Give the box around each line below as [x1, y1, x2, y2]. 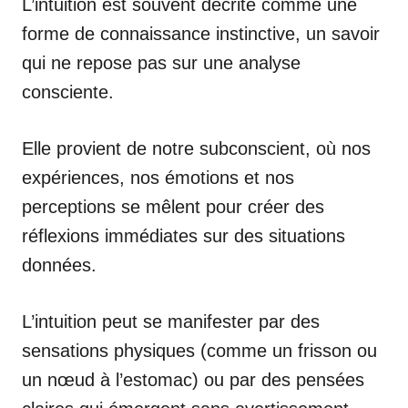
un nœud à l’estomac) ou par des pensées [22, 369, 364, 390]
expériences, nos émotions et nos [22, 167, 294, 188]
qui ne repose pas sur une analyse [22, 52, 301, 73]
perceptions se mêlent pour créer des [22, 196, 324, 217]
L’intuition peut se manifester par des [22, 311, 320, 331]
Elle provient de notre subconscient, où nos [22, 138, 371, 158]
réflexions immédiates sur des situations [22, 225, 345, 246]
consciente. [22, 81, 114, 102]
